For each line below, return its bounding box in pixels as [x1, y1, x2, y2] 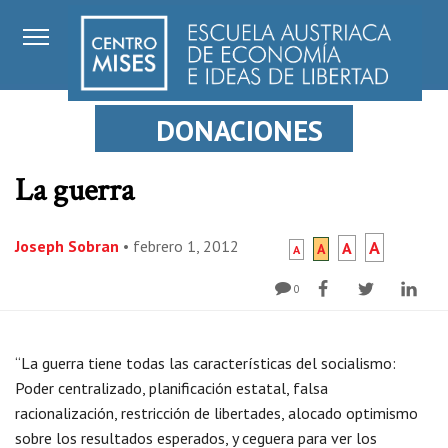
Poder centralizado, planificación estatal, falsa [15, 378, 328, 398]
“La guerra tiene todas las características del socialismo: [15, 353, 396, 373]
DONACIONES [155, 112, 323, 149]
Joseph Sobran [15, 236, 119, 256]
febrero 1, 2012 [133, 236, 239, 256]
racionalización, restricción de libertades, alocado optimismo [15, 403, 418, 423]
